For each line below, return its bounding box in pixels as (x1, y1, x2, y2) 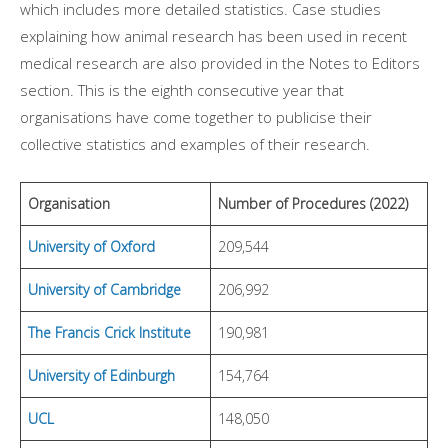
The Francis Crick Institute (28, 322, 191, 342)
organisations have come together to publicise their (20, 106, 372, 127)
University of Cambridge (28, 279, 181, 299)
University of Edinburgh (28, 365, 175, 385)
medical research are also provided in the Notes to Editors (20, 52, 420, 73)
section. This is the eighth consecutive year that (20, 79, 344, 100)
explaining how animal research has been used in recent (20, 25, 407, 46)
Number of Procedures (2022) (218, 193, 412, 213)
